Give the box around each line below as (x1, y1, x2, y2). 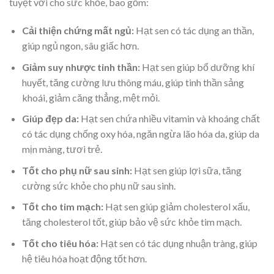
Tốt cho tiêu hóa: (21, 237, 98, 250)
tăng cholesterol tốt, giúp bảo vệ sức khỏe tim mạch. (21, 216, 242, 228)
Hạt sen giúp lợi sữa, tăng (131, 164, 242, 176)
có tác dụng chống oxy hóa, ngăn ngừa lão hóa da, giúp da (21, 128, 259, 140)
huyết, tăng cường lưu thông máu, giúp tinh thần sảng (21, 76, 244, 88)
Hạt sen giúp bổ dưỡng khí (141, 61, 254, 73)
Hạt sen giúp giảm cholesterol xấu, (103, 201, 250, 213)
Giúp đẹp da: (21, 113, 81, 125)
